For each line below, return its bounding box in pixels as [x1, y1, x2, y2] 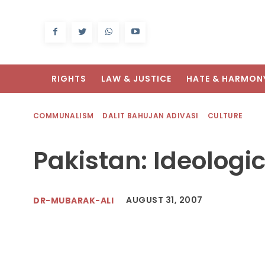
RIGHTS [51, 73, 86, 85]
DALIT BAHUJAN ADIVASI [102, 111, 199, 121]
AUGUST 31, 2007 [126, 194, 203, 206]
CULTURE [207, 111, 243, 121]
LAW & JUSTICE [101, 73, 172, 85]
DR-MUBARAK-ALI [33, 194, 114, 206]
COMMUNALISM [33, 111, 94, 121]
